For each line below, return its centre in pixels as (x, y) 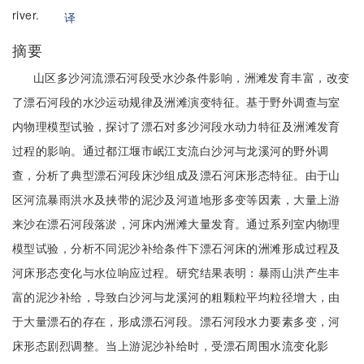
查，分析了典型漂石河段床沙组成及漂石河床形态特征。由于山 (176, 175)
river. (28, 15)
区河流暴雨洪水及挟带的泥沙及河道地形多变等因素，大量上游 (176, 199)
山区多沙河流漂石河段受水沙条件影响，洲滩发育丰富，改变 (192, 77)
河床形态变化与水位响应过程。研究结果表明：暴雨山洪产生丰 (176, 272)
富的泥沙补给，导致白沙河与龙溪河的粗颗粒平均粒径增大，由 (176, 297)
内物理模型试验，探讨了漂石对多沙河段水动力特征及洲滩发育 (176, 126)
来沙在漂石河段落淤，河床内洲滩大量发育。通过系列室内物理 (176, 223)
